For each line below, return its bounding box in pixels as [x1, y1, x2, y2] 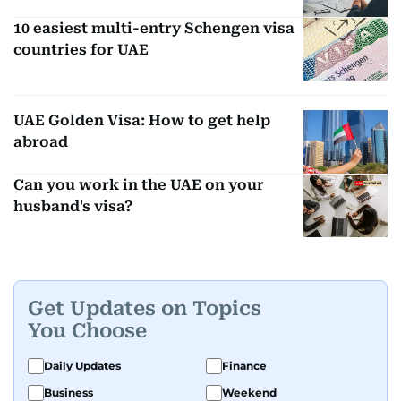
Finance [222, 359, 267, 373]
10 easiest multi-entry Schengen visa [13, 19, 294, 37]
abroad [13, 133, 68, 151]
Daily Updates [44, 359, 121, 373]
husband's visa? [13, 197, 132, 215]
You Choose [28, 319, 147, 342]
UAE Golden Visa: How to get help [13, 112, 270, 130]
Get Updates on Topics [28, 296, 261, 320]
